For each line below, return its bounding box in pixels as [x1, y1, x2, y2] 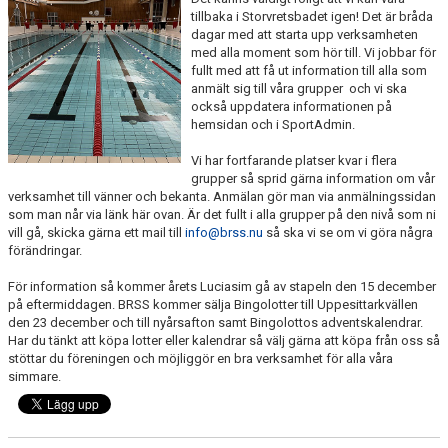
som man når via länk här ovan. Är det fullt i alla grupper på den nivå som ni [8, 207, 436, 222]
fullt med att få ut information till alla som [190, 63, 427, 78]
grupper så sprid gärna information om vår [190, 171, 435, 186]
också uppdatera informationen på [190, 99, 392, 114]
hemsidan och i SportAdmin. [190, 117, 358, 132]
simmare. [8, 369, 64, 384]
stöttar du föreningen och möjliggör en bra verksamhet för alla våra [8, 351, 393, 366]
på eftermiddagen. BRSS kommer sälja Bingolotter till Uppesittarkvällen [8, 297, 418, 312]
